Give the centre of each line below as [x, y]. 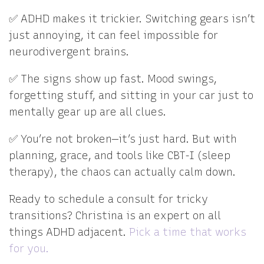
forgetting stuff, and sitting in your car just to [131, 95]
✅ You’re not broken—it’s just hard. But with [123, 139]
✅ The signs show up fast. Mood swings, [113, 79]
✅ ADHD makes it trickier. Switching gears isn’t [132, 19]
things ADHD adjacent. [69, 232]
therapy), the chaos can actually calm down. [122, 172]
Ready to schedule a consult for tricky [108, 199]
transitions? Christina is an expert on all [115, 216]
